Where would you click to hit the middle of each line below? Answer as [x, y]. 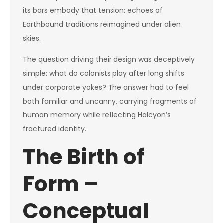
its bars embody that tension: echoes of [93, 10]
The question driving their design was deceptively [109, 59]
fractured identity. [55, 129]
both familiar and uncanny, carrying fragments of [110, 101]
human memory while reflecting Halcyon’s [97, 115]
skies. [32, 38]
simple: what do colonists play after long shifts [104, 73]
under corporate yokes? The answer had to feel [106, 87]
